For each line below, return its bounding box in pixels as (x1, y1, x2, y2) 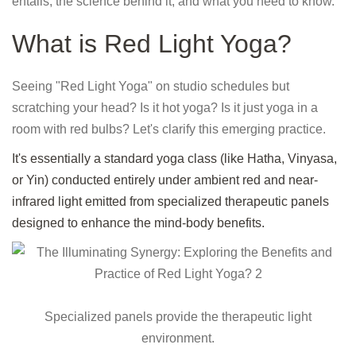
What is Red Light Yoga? (12, 29, 292, 59)
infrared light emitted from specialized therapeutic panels (12, 195, 329, 209)
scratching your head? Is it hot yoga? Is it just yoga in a (12, 101, 318, 115)
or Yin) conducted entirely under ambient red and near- (12, 173, 318, 188)
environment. (141, 331, 215, 346)
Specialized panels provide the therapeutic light (44, 310, 311, 324)
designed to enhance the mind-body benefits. (12, 216, 265, 230)
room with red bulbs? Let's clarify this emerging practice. (12, 122, 326, 137)
